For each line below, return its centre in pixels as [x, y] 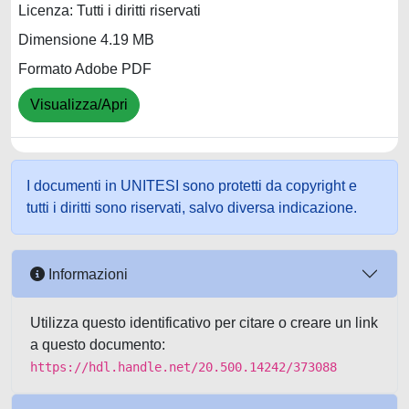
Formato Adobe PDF [85, 69]
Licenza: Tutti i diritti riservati [110, 11]
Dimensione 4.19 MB [86, 40]
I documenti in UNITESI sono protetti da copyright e [192, 186]
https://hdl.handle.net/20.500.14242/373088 [184, 367]
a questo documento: [98, 345]
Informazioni [86, 274]
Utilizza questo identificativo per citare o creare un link [204, 323]
